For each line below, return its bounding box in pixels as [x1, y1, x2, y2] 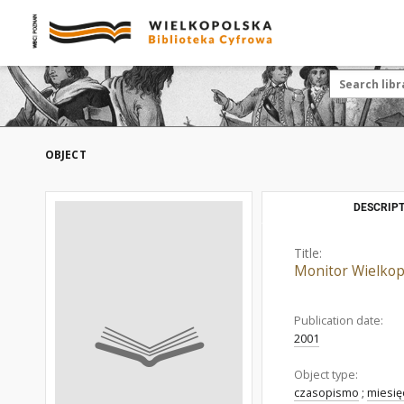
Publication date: [294, 313, 383, 328]
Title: [294, 244, 322, 262]
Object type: [294, 367, 358, 382]
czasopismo [294, 385, 359, 400]
